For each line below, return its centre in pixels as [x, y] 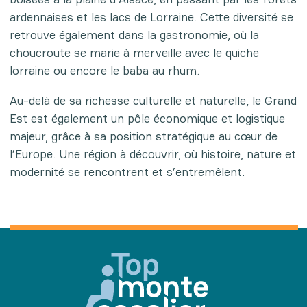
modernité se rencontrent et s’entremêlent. [127, 171]
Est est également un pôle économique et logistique [147, 118]
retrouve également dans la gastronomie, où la [134, 34]
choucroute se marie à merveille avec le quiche [134, 52]
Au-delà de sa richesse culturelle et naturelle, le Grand [153, 100]
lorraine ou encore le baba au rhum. [104, 70]
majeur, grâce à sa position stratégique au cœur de [143, 136]
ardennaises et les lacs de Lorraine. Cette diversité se [151, 16]
